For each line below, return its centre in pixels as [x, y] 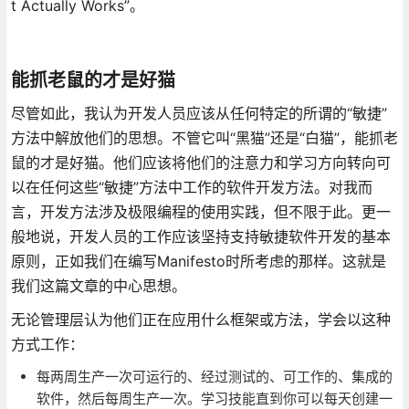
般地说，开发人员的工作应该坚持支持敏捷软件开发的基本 [200, 236]
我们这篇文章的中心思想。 [98, 285]
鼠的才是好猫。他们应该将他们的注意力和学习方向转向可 [200, 162]
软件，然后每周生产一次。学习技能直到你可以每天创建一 [214, 398]
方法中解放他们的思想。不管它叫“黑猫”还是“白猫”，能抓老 [204, 137]
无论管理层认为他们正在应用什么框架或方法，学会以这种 [200, 319]
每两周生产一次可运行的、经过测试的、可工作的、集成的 [214, 376]
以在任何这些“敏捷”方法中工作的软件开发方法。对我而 [191, 187]
